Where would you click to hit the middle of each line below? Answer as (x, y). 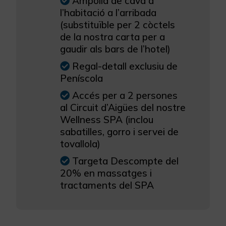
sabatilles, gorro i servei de (119, 132)
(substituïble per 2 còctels (118, 25)
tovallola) (80, 144)
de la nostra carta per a (112, 37)
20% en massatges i (106, 173)
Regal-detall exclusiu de (125, 66)
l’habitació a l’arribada (108, 13)
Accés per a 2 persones (125, 96)
